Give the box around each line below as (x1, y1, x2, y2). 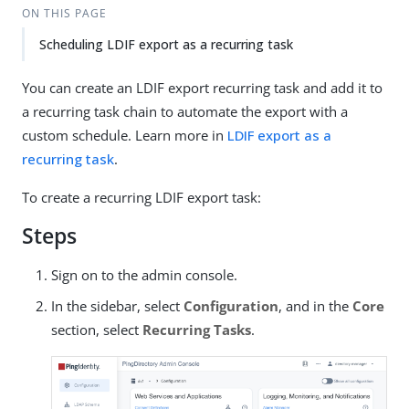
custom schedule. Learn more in (22, 126, 227, 144)
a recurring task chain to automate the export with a (22, 102, 348, 121)
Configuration (184, 297, 278, 315)
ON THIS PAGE (21, 5, 107, 21)
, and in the (278, 297, 352, 315)
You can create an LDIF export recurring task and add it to (22, 79, 383, 97)
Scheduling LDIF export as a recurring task (39, 36, 293, 53)
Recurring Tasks (142, 320, 251, 339)
